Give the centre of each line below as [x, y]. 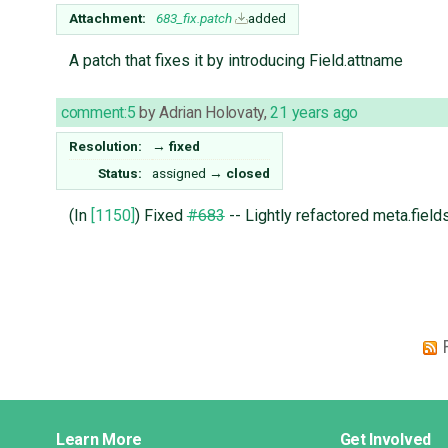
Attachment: [108, 18]
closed [248, 173]
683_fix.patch [194, 18]
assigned [179, 173]
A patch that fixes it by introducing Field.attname [235, 61]
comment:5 [98, 113]
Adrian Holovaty [211, 113]
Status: [120, 173]
